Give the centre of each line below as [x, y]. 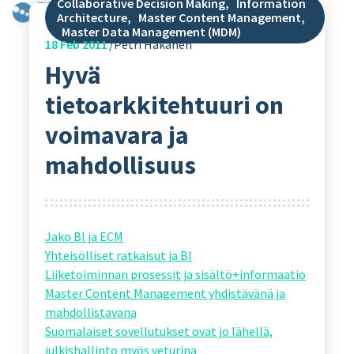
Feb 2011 [82, 44]
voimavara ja [117, 135]
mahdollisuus [120, 165]
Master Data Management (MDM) [151, 31]
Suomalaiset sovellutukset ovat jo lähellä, [158, 331]
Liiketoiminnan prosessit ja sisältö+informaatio [175, 275]
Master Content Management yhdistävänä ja [165, 294]
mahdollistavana [90, 313]
